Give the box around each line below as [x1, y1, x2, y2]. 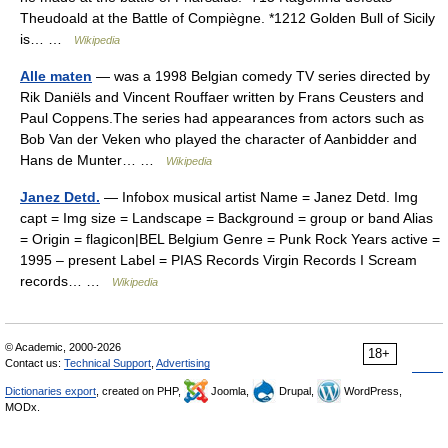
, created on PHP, [96, 385, 184, 397]
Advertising [156, 357, 210, 369]
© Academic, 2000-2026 [5, 341, 121, 353]
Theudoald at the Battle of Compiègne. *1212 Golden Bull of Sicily [20, 10, 435, 26]
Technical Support [64, 357, 151, 369]
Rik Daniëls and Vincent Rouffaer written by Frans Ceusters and [20, 89, 424, 105]
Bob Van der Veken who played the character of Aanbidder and [20, 131, 417, 147]
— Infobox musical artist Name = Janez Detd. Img [100, 189, 418, 205]
